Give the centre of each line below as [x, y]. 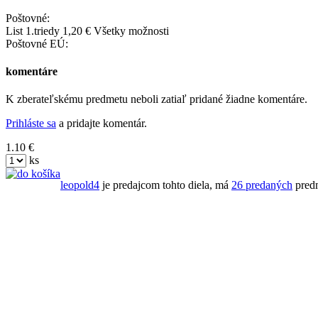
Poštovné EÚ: [37, 43]
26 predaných [262, 185]
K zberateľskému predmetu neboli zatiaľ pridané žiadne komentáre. [157, 99]
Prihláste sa [31, 124]
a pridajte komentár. [102, 124]
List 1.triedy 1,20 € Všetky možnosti [87, 31]
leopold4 [80, 185]
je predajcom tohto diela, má [165, 185]
